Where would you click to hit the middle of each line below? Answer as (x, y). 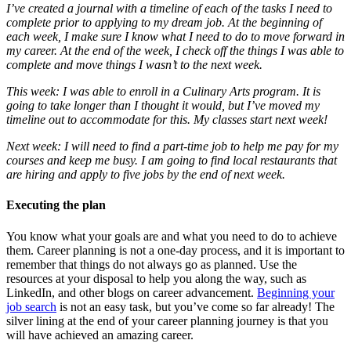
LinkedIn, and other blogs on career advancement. (132, 292)
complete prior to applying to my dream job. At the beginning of (164, 22)
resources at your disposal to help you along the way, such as (156, 278)
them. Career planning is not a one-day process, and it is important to (175, 250)
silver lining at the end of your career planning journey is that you (167, 320)
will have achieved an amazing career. (100, 335)
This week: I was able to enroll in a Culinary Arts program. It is (163, 91)
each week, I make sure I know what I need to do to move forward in (175, 36)
